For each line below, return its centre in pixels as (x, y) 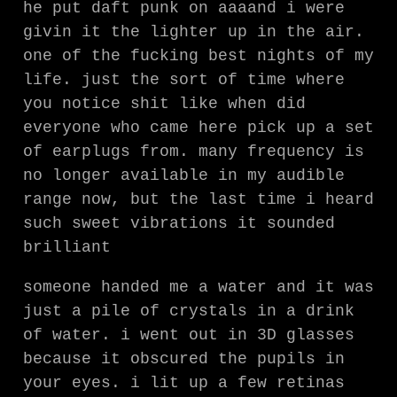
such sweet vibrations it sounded (179, 223)
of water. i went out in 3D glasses (188, 335)
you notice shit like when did (164, 103)
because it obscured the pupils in (183, 358)
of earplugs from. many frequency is (193, 151)
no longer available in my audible (183, 175)
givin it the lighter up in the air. (193, 31)
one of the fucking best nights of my (198, 55)
